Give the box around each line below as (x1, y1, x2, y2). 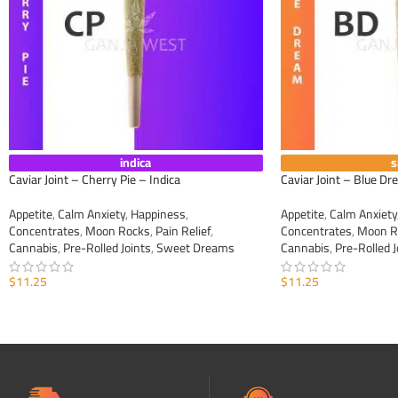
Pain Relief (155, 219, 211, 243)
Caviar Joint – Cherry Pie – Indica (9, 168, 180, 192)
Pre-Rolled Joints (63, 236, 151, 260)
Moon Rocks (85, 219, 150, 243)
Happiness (131, 203, 186, 227)
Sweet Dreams (156, 236, 235, 260)
